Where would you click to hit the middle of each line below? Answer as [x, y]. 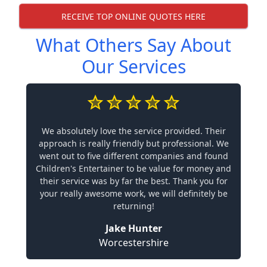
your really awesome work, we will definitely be [133, 193]
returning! [133, 206]
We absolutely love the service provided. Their [133, 131]
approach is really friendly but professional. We [133, 143]
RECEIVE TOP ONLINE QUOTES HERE [133, 16]
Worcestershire [133, 243]
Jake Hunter [133, 228]
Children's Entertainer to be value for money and [133, 168]
